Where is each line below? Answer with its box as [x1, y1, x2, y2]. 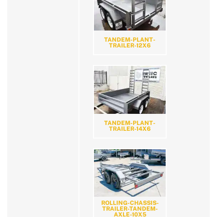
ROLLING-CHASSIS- [101, 200, 159, 207]
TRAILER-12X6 [109, 42, 151, 49]
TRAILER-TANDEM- [102, 205, 158, 213]
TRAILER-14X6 [109, 125, 151, 133]
